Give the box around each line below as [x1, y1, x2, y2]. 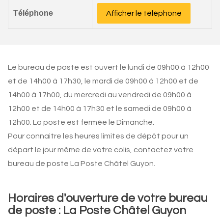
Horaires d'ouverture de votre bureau [8, 192, 207, 204]
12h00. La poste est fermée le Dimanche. [8, 118, 154, 126]
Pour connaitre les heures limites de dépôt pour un [8, 132, 189, 140]
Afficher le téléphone [106, 9, 182, 17]
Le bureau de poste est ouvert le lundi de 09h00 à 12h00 [8, 63, 209, 71]
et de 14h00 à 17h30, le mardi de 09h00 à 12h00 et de [8, 77, 198, 85]
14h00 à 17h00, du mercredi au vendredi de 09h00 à [8, 91, 192, 99]
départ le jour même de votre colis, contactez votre [8, 146, 193, 154]
